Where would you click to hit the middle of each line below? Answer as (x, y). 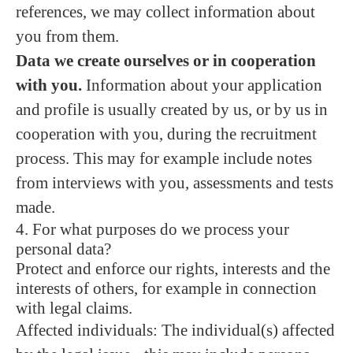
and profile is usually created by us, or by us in (172, 110)
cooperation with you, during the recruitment (166, 134)
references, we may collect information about (165, 12)
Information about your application (202, 85)
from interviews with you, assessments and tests (175, 183)
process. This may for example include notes (164, 158)
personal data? (63, 249)
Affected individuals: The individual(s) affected (175, 330)
